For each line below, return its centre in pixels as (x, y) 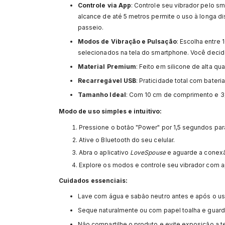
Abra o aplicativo (105, 153)
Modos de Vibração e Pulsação (127, 42)
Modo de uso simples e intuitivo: (110, 111)
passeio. (91, 28)
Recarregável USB (107, 81)
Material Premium (107, 67)
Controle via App (104, 6)
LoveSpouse (148, 153)
